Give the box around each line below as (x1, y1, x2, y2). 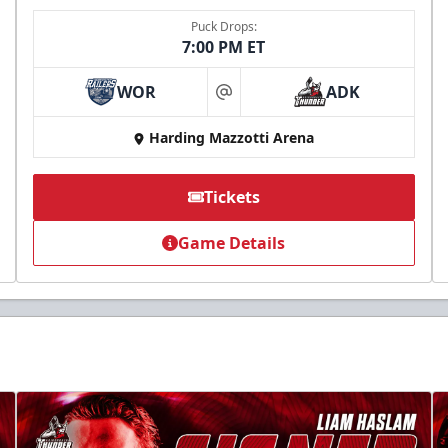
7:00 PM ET (182, 36, 266, 59)
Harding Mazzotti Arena (149, 128, 315, 148)
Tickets (203, 186, 260, 209)
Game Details (178, 232, 286, 255)
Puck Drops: (190, 18, 257, 36)
